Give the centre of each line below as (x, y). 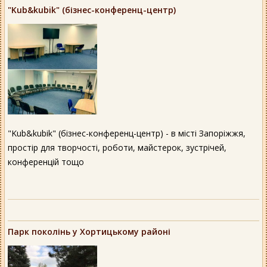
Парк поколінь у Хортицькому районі (89, 232)
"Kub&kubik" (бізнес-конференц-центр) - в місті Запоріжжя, (127, 133)
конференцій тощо (46, 162)
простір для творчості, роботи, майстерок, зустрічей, (117, 148)
